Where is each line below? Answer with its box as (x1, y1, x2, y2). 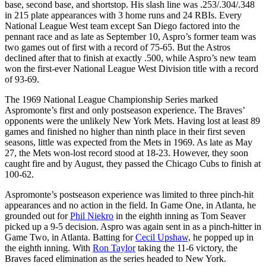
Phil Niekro (70, 210, 113, 221)
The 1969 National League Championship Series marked (5, 94, 218, 104)
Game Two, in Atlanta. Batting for (5, 232, 135, 242)
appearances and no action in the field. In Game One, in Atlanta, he (5, 199, 256, 210)
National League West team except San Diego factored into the (5, 20, 240, 31)
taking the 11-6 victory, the (135, 242, 237, 253)
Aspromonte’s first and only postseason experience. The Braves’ (5, 104, 245, 115)
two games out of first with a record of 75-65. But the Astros (5, 42, 230, 52)
